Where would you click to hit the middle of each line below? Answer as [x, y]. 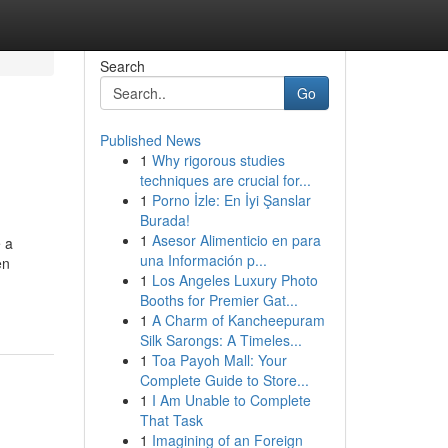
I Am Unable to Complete [231, 400]
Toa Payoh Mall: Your [219, 360]
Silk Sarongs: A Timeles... [220, 340]
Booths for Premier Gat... [218, 300]
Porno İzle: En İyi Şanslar [231, 200]
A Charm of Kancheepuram [238, 320]
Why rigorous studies [218, 160]
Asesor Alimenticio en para [236, 240]
